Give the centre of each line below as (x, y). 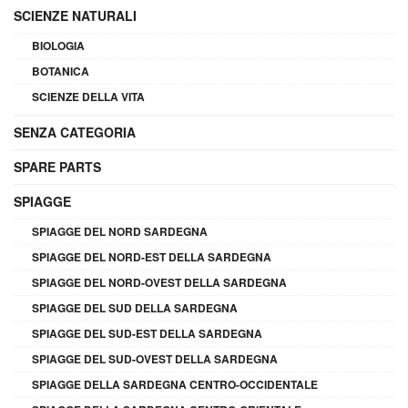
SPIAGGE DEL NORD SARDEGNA (120, 231)
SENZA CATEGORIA (75, 132)
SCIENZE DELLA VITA (88, 96)
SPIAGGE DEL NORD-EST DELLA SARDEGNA (152, 256)
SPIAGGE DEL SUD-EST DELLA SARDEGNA (147, 333)
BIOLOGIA (58, 45)
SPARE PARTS (57, 166)
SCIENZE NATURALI (75, 15)
